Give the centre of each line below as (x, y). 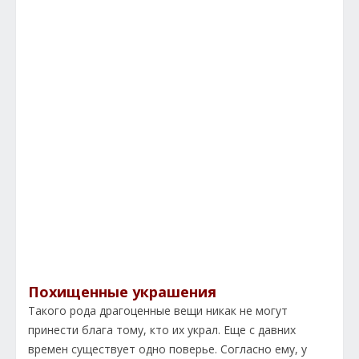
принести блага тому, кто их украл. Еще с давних (162, 330)
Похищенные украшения (122, 292)
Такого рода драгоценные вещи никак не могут (158, 311)
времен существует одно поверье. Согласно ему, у (167, 349)
